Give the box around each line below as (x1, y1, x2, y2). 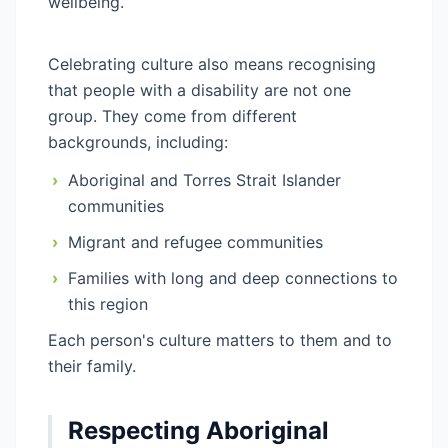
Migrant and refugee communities (68, 232, 323, 252)
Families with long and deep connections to (68, 268, 398, 288)
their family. (48, 356, 136, 376)
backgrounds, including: (48, 132, 228, 152)
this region (68, 294, 148, 314)
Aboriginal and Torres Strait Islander (68, 170, 341, 190)
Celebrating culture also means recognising (48, 54, 376, 74)
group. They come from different (48, 106, 297, 126)
